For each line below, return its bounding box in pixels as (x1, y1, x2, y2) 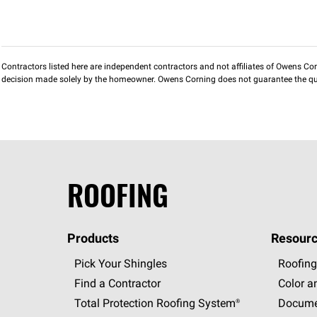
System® (197, 299, 240, 310)
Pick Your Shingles (74, 259, 167, 270)
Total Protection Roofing (74, 299, 195, 310)
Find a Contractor (74, 279, 161, 290)
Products (67, 233, 119, 246)
